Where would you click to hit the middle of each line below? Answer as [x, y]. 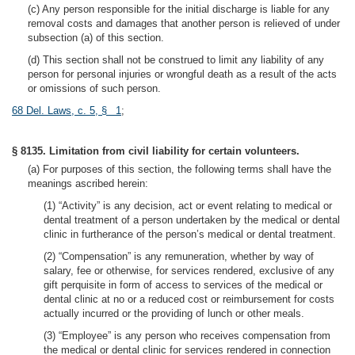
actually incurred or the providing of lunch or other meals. [174, 313]
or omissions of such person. [94, 88]
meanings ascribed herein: [88, 183]
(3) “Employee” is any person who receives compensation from [187, 336]
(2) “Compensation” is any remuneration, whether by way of [179, 256]
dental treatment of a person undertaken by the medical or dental [192, 220]
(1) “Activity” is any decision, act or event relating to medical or [188, 206]
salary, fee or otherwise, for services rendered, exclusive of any [189, 271]
